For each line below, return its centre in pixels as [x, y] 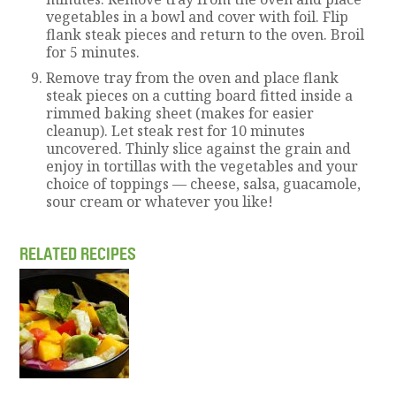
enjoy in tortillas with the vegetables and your [202, 166]
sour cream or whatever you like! [160, 201]
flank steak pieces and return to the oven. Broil [206, 34]
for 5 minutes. [93, 52]
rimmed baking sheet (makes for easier [180, 113]
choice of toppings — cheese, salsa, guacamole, [204, 183]
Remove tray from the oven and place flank [193, 77]
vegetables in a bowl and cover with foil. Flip [198, 16]
